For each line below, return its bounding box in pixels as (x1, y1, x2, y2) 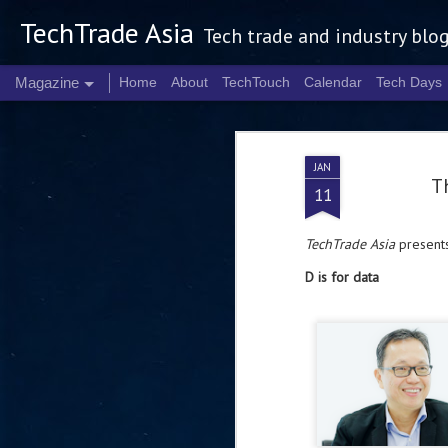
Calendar (304, 74, 362, 90)
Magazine (15, 74, 79, 91)
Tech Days (376, 74, 442, 90)
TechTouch (222, 74, 290, 90)
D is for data (305, 268, 379, 286)
